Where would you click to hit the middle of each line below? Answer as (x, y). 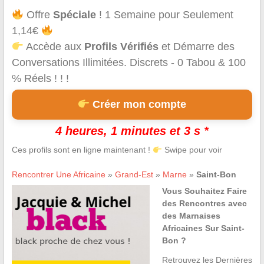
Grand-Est (134, 175)
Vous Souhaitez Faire (204, 191)
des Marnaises (191, 216)
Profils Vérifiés (122, 47)
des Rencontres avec (204, 204)
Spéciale (75, 15)
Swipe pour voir (192, 150)
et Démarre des (197, 47)
